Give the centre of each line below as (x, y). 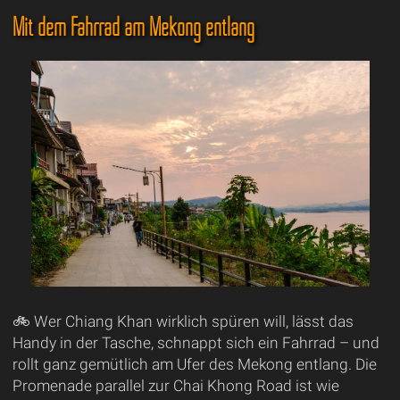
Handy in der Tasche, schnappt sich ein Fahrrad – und (196, 343)
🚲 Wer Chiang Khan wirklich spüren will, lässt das (183, 322)
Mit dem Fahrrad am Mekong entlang (133, 27)
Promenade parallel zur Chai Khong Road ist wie (175, 386)
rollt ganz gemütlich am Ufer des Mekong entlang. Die (194, 365)
